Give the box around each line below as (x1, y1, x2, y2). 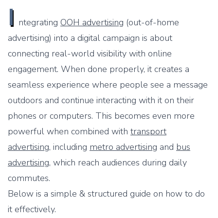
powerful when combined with (8, 126, 130, 137)
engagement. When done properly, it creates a (8, 63, 189, 75)
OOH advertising (60, 17, 124, 28)
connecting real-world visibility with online (8, 48, 172, 59)
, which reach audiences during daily (49, 157, 187, 168)
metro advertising (90, 141, 157, 153)
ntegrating (18, 17, 60, 28)
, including (49, 141, 90, 153)
